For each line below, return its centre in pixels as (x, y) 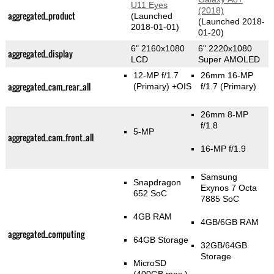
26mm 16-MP (227, 76)
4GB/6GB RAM (230, 222)
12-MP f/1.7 (156, 76)
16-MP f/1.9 (224, 149)
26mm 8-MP (225, 115)
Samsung (219, 177)
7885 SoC (220, 199)
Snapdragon (157, 183)
